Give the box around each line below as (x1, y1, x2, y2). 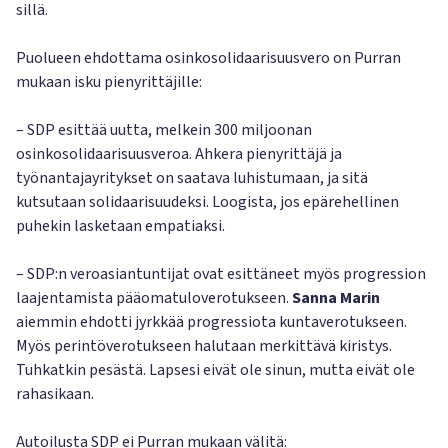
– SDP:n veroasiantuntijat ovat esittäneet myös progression (16, 263, 426, 285)
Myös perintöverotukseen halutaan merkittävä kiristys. (16, 335, 392, 357)
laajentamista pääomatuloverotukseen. (16, 287, 292, 309)
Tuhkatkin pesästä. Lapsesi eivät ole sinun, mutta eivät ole (16, 359, 415, 381)
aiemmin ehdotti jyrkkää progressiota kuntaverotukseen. (16, 311, 407, 333)
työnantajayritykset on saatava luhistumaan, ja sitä (16, 167, 368, 189)
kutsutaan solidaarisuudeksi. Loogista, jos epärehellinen (16, 191, 399, 213)
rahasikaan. (16, 383, 94, 405)
